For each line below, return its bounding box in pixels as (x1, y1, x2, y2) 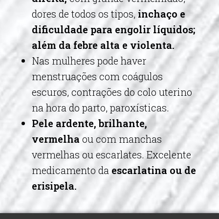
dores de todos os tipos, (32, 7, 138, 20)
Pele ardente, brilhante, (32, 117, 147, 130)
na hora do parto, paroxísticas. (32, 101, 172, 114)
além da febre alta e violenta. (32, 39, 175, 51)
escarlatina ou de (109, 164, 196, 176)
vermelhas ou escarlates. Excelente (32, 148, 191, 161)
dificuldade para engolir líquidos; (32, 23, 195, 36)
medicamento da (32, 164, 109, 176)
